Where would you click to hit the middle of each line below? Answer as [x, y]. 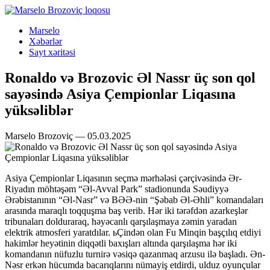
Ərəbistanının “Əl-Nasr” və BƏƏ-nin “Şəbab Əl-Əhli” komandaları [134, 199]
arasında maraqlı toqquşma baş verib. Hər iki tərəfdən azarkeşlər [126, 210]
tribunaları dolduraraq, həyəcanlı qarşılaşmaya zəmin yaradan [121, 221]
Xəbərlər [46, 41]
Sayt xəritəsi [52, 52]
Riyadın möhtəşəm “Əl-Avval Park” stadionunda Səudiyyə [117, 189]
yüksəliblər [39, 110]
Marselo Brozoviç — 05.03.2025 [68, 136]
